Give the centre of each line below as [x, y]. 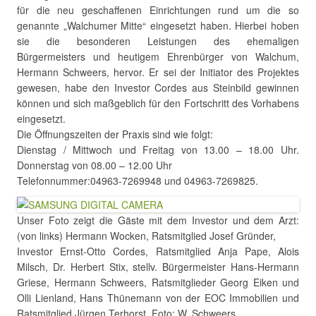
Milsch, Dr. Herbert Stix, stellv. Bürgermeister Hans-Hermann [158, 267]
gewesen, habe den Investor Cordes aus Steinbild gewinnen [158, 87]
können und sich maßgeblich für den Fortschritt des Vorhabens [158, 103]
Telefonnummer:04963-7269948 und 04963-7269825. [138, 181]
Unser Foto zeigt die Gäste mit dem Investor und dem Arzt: [158, 220]
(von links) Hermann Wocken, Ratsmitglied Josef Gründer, [146, 236]
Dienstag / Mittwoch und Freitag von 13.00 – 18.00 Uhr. [158, 150]
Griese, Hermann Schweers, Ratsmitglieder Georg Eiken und [158, 282]
